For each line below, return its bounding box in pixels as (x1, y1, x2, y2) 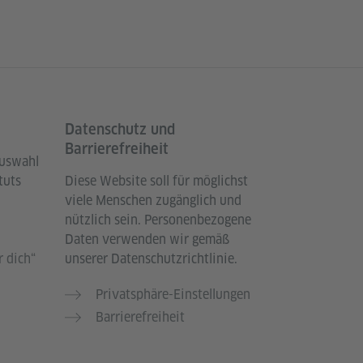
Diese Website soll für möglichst (65, 172, 248, 190)
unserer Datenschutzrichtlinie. (65, 250, 237, 267)
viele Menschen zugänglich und (65, 191, 241, 209)
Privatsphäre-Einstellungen (96, 285, 250, 303)
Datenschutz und (65, 120, 175, 138)
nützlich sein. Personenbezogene (65, 211, 251, 228)
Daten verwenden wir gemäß (65, 230, 229, 248)
